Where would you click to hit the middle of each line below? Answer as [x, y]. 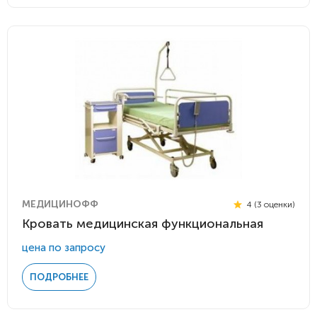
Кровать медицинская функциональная [143, 224]
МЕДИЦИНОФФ [60, 204]
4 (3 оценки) [270, 204]
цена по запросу [64, 248]
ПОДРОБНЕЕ [59, 277]
